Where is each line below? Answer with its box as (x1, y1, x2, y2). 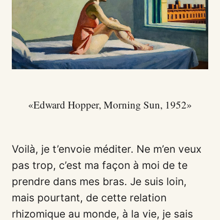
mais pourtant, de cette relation (12, 191, 166, 204)
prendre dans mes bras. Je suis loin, (12, 175, 187, 188)
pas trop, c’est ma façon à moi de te (12, 159, 188, 171)
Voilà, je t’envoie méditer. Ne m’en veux (12, 142, 201, 155)
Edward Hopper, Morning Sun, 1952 (33, 97, 187, 111)
